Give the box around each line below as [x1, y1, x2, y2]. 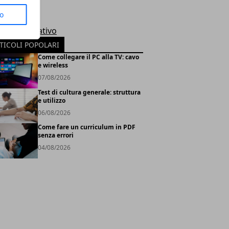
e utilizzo [37, 96, 65, 105]
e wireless [37, 61, 68, 70]
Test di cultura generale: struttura [37, 87, 141, 97]
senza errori [37, 131, 74, 140]
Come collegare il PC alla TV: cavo [37, 53, 139, 61]
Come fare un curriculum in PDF [37, 123, 135, 132]
